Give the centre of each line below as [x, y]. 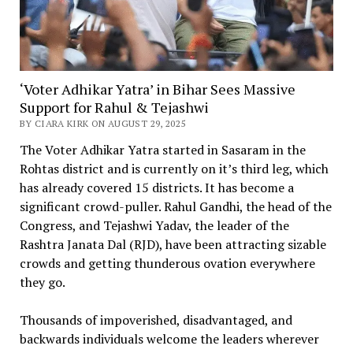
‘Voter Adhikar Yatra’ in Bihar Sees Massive [157, 89]
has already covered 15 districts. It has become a [156, 187]
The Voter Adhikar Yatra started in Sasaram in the [162, 149]
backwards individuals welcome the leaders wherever [169, 338]
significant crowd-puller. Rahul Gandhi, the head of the [175, 206]
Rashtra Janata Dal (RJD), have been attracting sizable [173, 244]
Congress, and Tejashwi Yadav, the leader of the [154, 225]
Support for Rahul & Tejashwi [114, 107]
